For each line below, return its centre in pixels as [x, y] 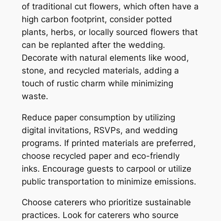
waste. [35, 96]
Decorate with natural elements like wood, [105, 57]
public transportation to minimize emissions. [109, 181]
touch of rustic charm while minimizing [97, 83]
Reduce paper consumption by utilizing [98, 117]
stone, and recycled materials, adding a [100, 70]
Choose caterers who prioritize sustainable [106, 203]
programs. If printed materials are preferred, [109, 143]
